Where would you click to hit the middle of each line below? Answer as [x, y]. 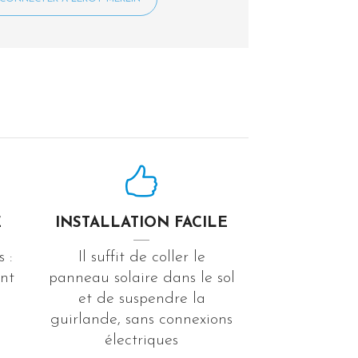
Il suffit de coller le [141, 257]
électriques [142, 340]
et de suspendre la [141, 298]
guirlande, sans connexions [142, 319]
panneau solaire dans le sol [141, 278]
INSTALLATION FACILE [142, 223]
